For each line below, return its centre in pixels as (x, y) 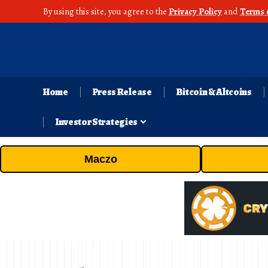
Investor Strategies (97, 122)
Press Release (122, 92)
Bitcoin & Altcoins (214, 92)
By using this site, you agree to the (106, 11)
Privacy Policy (195, 11)
